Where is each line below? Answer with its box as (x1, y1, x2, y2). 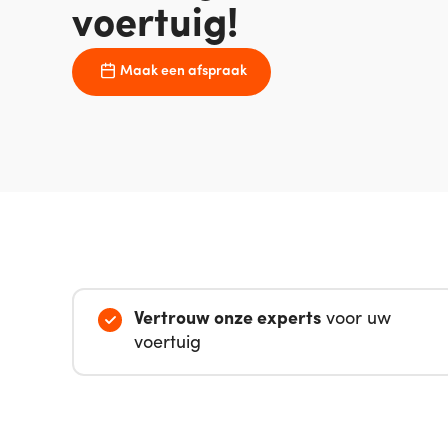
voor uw (321, 310, 391, 329)
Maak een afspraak (120, 64, 247, 79)
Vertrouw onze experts (134, 310, 321, 329)
